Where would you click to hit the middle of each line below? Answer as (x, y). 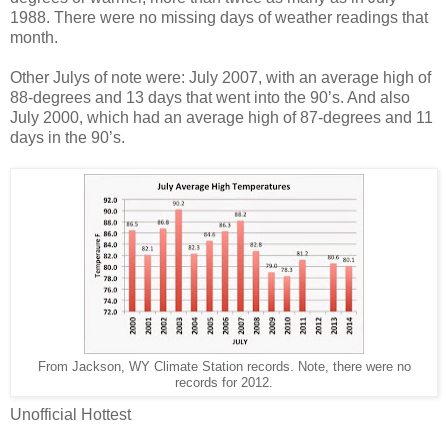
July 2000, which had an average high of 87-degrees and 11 (221, 118)
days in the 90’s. (67, 138)
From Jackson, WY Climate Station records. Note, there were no (224, 367)
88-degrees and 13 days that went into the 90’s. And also (210, 98)
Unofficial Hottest (70, 415)
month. (36, 38)
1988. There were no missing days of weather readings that (219, 18)
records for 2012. (224, 383)
